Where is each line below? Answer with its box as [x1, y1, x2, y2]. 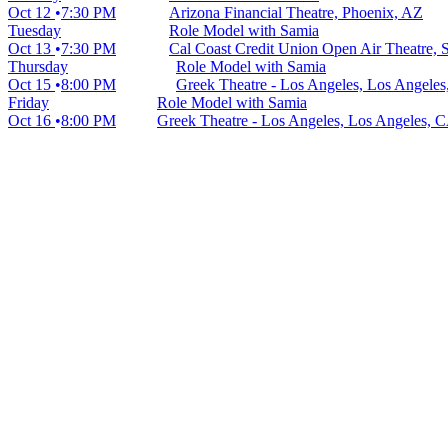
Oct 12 [8, 4, 55, 22]
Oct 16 [8, 112, 55, 130]
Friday [8, 94, 49, 112]
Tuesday [8, 22, 61, 40]
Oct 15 [8, 76, 55, 94]
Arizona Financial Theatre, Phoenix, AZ [169, 4, 423, 22]
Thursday [8, 58, 68, 76]
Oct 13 [8, 40, 55, 58]
